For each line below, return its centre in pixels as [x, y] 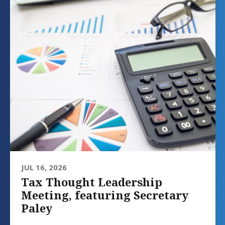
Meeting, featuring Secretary [105, 195]
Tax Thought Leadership [92, 182]
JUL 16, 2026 [44, 167]
